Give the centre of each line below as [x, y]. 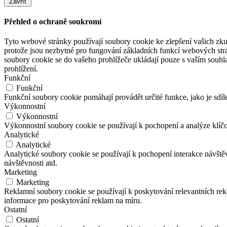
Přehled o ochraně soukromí [53, 22]
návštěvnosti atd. [31, 163]
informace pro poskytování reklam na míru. [73, 201]
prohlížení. [21, 69]
